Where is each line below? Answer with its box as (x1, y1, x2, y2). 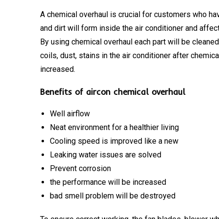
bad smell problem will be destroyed (50, 191, 175, 200)
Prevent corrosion (50, 163, 111, 173)
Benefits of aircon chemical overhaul (40, 86, 185, 97)
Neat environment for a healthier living (50, 122, 179, 132)
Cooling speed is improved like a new (50, 136, 178, 146)
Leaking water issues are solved (50, 150, 161, 159)
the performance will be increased (50, 177, 166, 187)
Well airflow (50, 109, 90, 118)
